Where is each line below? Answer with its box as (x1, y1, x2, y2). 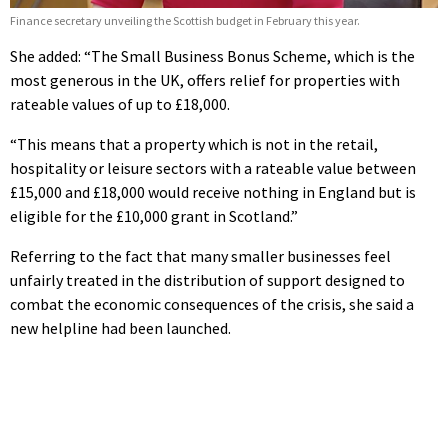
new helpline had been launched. (10, 317, 231, 338)
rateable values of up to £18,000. (10, 93, 230, 114)
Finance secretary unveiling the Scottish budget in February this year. (10, 12, 360, 28)
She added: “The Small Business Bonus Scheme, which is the (10, 45, 415, 66)
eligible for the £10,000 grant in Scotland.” (10, 205, 298, 226)
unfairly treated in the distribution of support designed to (10, 269, 405, 290)
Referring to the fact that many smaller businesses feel (10, 245, 391, 266)
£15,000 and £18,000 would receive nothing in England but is (10, 181, 416, 202)
